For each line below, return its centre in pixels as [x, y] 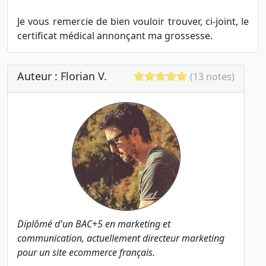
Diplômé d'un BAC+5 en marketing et [94, 224]
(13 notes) [212, 77]
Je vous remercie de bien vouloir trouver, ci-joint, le [133, 22]
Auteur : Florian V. [62, 76]
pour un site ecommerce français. [86, 253]
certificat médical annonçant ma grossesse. [115, 36]
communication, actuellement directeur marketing [121, 238]
